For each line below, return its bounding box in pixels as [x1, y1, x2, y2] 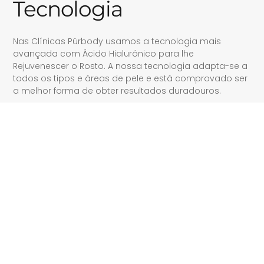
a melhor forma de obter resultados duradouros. [13, 84, 222, 97]
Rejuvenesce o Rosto [39, 157, 121, 168]
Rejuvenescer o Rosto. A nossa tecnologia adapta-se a [13, 60, 248, 72]
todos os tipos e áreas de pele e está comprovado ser [13, 72, 248, 84]
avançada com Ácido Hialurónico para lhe [13, 47, 194, 60]
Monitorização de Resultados [39, 192, 153, 203]
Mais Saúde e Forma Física [39, 174, 144, 186]
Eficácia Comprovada [39, 139, 123, 150]
